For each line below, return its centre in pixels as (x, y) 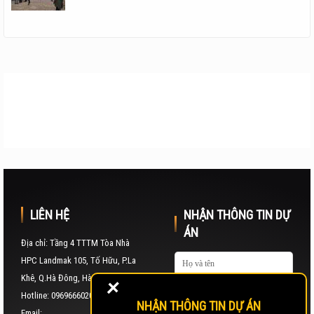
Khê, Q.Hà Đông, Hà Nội (64, 278)
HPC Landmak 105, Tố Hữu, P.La (78, 261)
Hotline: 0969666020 (57, 296)
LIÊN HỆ (50, 215)
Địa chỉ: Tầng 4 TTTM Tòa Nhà (75, 243)
